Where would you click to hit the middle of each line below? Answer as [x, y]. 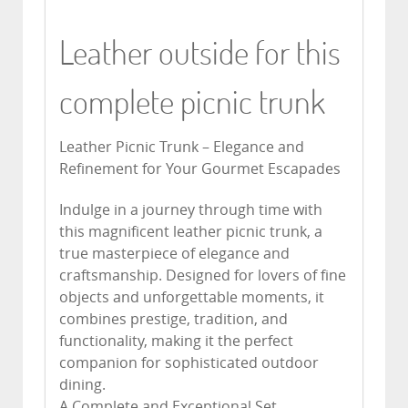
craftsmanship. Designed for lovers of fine [203, 276]
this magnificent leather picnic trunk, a [191, 232]
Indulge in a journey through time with [191, 210]
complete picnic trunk [192, 102]
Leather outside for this [200, 52]
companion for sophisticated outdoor [189, 363]
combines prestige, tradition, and [173, 320]
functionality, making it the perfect [176, 342]
